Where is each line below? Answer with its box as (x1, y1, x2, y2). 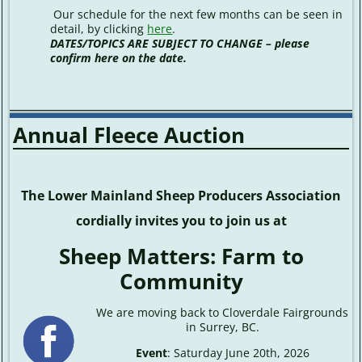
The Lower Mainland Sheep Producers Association (21, 186, 341, 204)
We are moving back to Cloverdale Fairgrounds (96, 305, 348, 321)
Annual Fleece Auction (13, 120, 246, 149)
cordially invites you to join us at (75, 211, 287, 229)
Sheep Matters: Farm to (58, 242, 304, 271)
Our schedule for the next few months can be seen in (50, 6, 343, 22)
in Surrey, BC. (185, 319, 259, 335)
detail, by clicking (50, 20, 148, 36)
